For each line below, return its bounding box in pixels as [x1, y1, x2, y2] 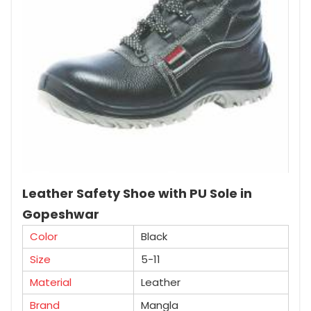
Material [30, 274, 72, 289]
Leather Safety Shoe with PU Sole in [22, 184, 252, 202]
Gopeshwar [22, 205, 99, 223]
